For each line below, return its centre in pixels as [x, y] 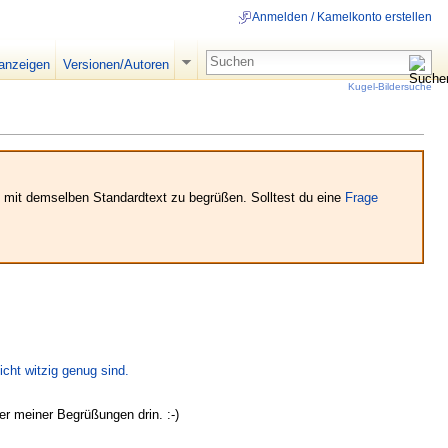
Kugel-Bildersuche [390, 86]
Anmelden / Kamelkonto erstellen [342, 17]
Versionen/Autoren [115, 64]
